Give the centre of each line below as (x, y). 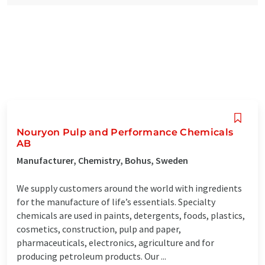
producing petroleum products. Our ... (91, 256)
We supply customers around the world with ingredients (129, 188)
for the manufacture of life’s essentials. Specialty (116, 201)
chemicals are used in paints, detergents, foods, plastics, (131, 215)
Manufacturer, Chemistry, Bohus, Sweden (102, 160)
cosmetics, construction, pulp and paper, (99, 229)
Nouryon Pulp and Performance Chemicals (125, 132)
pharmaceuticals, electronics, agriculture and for (115, 242)
